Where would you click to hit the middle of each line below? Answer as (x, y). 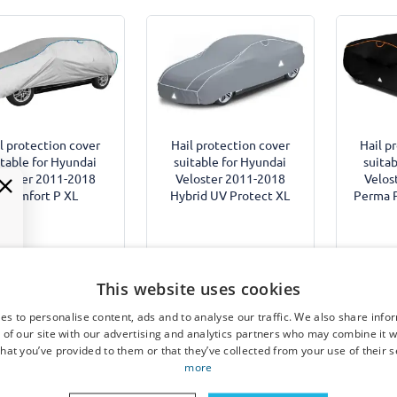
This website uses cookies (198, 288)
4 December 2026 (230, 335)
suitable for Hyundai (230, 161)
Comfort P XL (40, 195)
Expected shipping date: (239, 318)
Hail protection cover (230, 144)
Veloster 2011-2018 (230, 178)
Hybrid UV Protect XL (230, 195)
